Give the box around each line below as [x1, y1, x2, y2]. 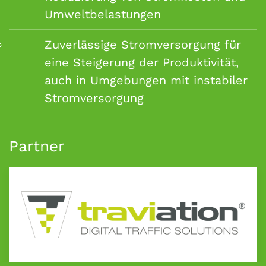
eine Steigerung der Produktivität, [45, 55, 239, 69]
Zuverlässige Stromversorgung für [45, 37, 241, 52]
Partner [9, 137, 65, 155]
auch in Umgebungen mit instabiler [45, 72, 248, 87]
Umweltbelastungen [45, 7, 161, 21]
